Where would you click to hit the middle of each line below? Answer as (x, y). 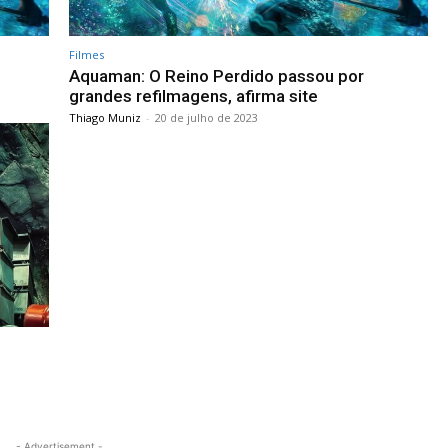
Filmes (86, 54)
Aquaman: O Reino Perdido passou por (216, 75)
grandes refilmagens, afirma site (193, 95)
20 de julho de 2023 (206, 117)
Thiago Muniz (105, 117)
